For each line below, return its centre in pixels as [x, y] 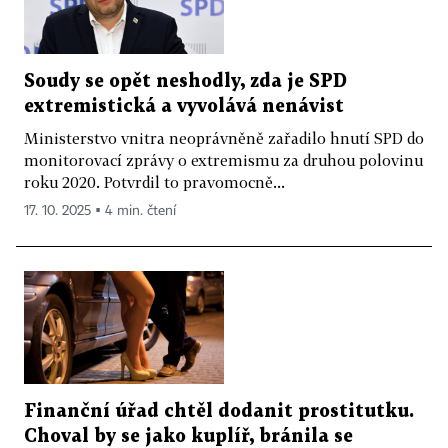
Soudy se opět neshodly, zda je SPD [185, 82]
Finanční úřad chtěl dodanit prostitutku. [219, 411]
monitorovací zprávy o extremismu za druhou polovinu [223, 160]
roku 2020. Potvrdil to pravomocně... [154, 182]
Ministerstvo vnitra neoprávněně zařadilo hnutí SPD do [224, 138]
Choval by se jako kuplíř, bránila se [188, 436]
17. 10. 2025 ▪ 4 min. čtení [100, 211]
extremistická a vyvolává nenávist [184, 107]
